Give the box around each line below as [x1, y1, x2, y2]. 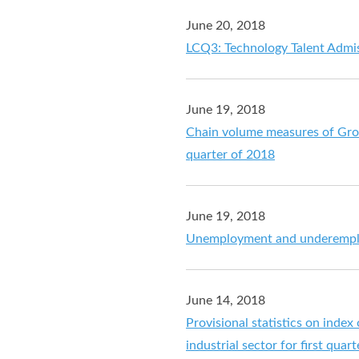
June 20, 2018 [186, 18, 265, 32]
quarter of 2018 [186, 147, 275, 161]
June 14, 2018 [186, 293, 265, 307]
